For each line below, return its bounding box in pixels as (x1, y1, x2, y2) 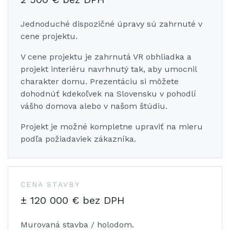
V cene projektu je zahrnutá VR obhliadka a (21, 52, 191, 62)
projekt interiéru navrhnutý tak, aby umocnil (21, 64, 197, 74)
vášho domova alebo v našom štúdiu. (21, 101, 167, 111)
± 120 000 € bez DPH (21, 194, 125, 207)
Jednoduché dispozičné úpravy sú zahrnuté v (21, 19, 202, 29)
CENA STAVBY (21, 180, 80, 189)
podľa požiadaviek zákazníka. (21, 134, 136, 144)
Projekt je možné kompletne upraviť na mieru (21, 122, 203, 132)
